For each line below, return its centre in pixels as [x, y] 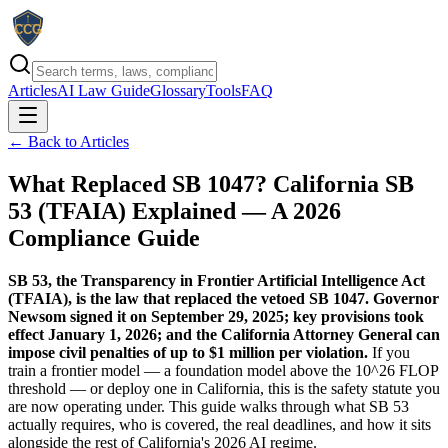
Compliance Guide [104, 237]
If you [389, 352]
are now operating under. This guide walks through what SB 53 [208, 406]
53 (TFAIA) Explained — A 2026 [174, 210]
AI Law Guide [103, 90]
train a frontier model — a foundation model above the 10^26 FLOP [223, 370]
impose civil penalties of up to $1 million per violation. [188, 352]
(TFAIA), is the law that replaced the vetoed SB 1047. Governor [223, 298]
